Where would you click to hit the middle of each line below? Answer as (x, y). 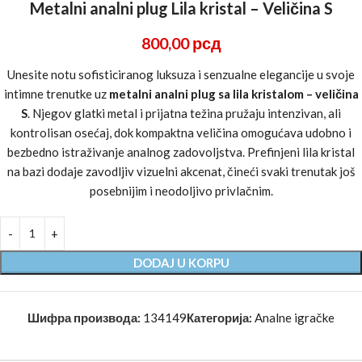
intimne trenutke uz (56, 93)
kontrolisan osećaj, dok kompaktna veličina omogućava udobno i (181, 132)
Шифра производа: (85, 317)
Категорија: (219, 317)
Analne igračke (295, 317)
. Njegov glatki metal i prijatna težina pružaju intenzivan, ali (184, 113)
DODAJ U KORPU (181, 262)
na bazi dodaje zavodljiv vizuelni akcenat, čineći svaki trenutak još (181, 171)
